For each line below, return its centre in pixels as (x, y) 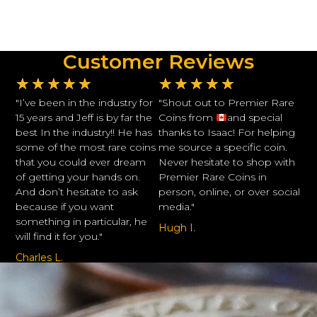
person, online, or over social (229, 192)
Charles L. (40, 258)
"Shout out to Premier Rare (226, 103)
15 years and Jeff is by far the (84, 118)
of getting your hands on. (78, 177)
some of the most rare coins (86, 148)
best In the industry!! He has (84, 133)
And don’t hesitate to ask (77, 192)
